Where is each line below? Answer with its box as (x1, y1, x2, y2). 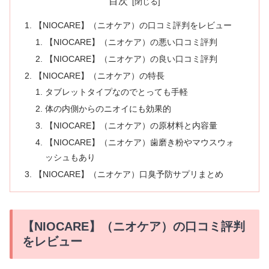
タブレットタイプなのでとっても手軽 (44, 87, 188, 97)
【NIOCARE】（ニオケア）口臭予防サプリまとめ (34, 169, 224, 179)
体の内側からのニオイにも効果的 (44, 104, 171, 114)
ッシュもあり (44, 153, 95, 163)
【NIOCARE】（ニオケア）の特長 (34, 70, 165, 80)
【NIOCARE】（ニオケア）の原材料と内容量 (44, 121, 217, 131)
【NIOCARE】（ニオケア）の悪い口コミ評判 (44, 37, 217, 47)
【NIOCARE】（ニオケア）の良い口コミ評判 (44, 53, 217, 64)
